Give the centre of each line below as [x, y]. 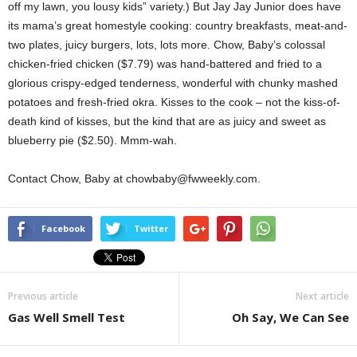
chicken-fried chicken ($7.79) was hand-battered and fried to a [165, 64]
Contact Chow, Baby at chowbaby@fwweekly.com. [134, 178]
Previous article [43, 296]
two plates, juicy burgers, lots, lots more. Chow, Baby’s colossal [167, 45]
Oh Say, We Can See [290, 317]
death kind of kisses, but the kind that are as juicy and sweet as [167, 121]
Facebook [63, 228]
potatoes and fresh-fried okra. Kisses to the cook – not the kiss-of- [174, 102]
